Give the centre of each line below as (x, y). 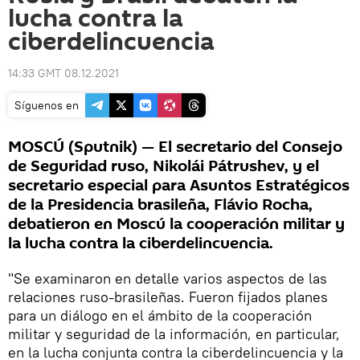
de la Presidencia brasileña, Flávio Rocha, (160, 205)
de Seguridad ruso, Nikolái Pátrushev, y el (164, 166)
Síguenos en (47, 105)
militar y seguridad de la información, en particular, (174, 334)
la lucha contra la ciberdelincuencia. (141, 243)
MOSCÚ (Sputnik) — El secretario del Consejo (175, 147)
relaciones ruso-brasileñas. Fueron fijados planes (168, 297)
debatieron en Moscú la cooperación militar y (176, 224)
